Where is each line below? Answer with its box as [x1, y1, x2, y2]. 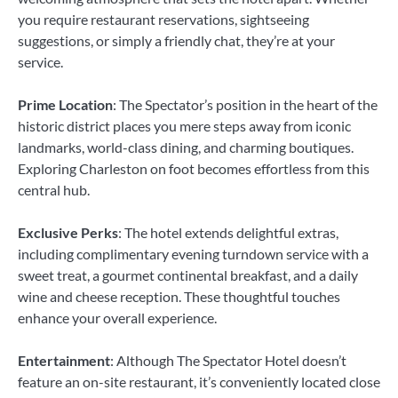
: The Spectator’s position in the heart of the [113, 95, 378, 113]
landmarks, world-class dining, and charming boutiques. [18, 138, 354, 155]
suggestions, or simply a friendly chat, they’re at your [18, 31, 335, 49]
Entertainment [18, 351, 110, 369]
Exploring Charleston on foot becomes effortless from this [18, 159, 370, 177]
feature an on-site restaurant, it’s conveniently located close [18, 372, 380, 390]
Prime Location [18, 95, 113, 113]
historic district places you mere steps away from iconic [18, 116, 351, 134]
